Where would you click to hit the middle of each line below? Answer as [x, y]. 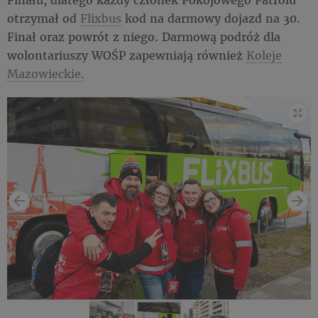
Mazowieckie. [46, 73]
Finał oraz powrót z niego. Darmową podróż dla [144, 36]
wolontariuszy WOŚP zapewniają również [127, 55]
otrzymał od [44, 18]
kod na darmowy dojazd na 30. [211, 18]
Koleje [264, 55]
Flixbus [101, 18]
